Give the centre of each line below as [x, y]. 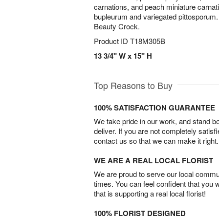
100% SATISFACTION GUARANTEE [154, 108]
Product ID [112, 41]
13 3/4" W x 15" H [123, 56]
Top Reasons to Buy [133, 85]
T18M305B [148, 41]
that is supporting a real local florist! [150, 193]
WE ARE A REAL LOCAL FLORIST [153, 160]
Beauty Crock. [118, 26]
